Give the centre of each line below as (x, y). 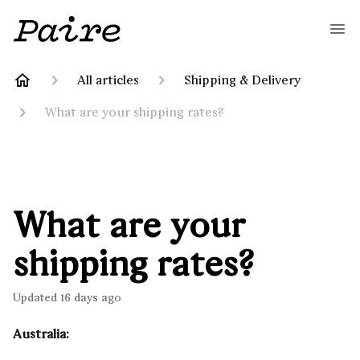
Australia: (41, 334)
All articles (108, 80)
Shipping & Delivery (242, 80)
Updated (39, 297)
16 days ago (91, 297)
